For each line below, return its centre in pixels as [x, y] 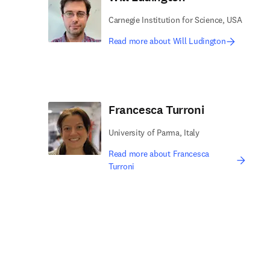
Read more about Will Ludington [167, 41]
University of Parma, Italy [154, 133]
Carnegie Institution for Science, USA [175, 20]
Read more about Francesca [159, 154]
